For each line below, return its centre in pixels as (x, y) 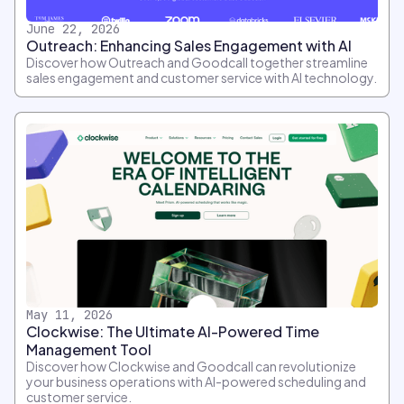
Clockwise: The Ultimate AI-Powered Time (173, 331)
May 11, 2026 (69, 314)
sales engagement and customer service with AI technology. (202, 78)
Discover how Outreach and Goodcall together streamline (197, 63)
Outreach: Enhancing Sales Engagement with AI (189, 46)
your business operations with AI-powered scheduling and (196, 381)
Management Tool (89, 349)
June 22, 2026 (73, 29)
